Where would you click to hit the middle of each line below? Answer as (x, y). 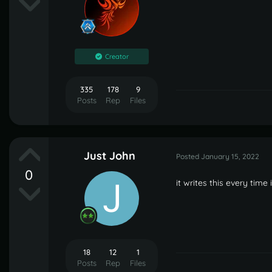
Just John (109, 155)
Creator (117, 56)
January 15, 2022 (230, 156)
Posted (189, 156)
